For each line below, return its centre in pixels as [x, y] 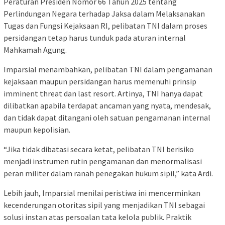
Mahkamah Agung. [35, 50]
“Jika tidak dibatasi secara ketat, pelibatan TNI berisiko [99, 149]
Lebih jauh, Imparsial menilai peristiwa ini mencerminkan [102, 193]
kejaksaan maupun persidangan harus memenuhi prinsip [100, 82]
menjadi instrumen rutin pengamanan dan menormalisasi [103, 161]
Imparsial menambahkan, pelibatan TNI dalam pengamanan [108, 70]
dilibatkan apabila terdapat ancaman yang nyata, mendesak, [107, 106]
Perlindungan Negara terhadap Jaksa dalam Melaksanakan [104, 14]
